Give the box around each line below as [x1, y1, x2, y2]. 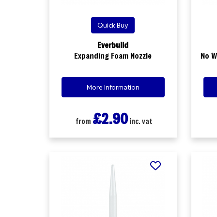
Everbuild [97, 40, 129, 50]
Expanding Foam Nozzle [74, 50, 152, 61]
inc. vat [128, 116, 153, 126]
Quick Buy [97, 20, 129, 30]
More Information [86, 82, 139, 92]
